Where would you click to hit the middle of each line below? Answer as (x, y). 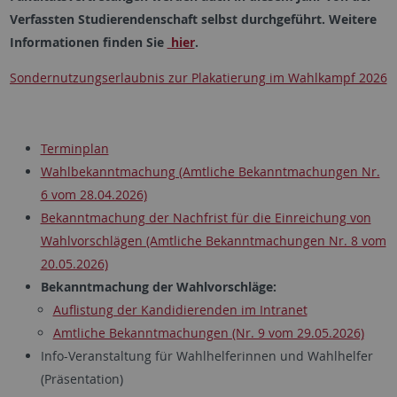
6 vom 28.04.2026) (93, 195)
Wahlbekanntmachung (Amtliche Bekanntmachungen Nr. (210, 172)
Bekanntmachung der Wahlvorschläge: (158, 287)
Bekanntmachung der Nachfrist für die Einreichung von (206, 218)
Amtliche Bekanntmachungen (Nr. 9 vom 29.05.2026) (208, 333)
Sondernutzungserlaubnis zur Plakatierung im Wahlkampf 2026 (198, 78)
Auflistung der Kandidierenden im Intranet (180, 310)
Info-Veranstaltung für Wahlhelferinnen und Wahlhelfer (206, 356)
